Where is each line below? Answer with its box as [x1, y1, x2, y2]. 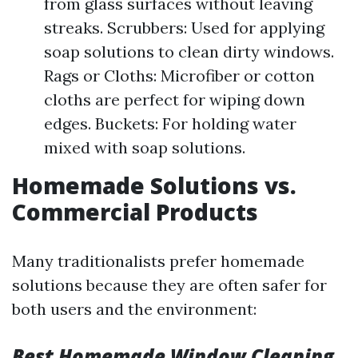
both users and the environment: [12, 299, 257, 319]
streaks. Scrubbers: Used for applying [44, 18, 324, 38]
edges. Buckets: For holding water [44, 113, 296, 133]
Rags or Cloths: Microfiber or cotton [44, 66, 315, 86]
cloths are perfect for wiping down [44, 89, 305, 109]
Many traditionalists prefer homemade [12, 251, 304, 271]
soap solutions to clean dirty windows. [44, 42, 334, 62]
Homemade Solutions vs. [12, 170, 296, 201]
